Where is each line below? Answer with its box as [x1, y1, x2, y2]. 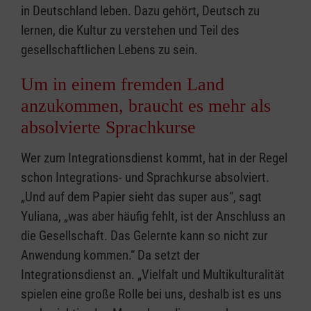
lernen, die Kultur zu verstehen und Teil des [21, 22, 239, 39]
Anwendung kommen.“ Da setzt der [21, 247, 200, 264]
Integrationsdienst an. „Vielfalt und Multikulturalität [21, 267, 285, 283]
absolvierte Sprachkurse [21, 117, 196, 138]
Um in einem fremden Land [21, 74, 224, 95]
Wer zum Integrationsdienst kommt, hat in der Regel [21, 150, 287, 167]
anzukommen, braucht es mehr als [21, 96, 271, 117]
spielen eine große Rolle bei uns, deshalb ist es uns [21, 286, 282, 303]
